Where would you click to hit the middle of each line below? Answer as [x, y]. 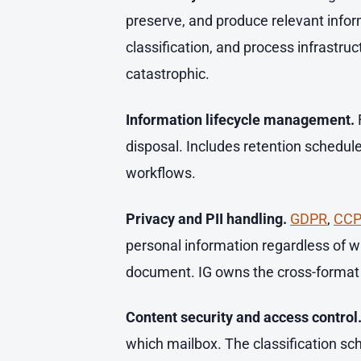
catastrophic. [168, 73]
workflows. [161, 172]
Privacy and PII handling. [206, 218]
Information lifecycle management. [240, 119]
